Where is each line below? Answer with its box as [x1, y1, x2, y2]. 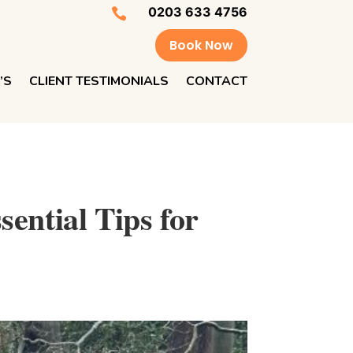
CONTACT [185, 72, 247, 90]
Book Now [169, 35, 233, 54]
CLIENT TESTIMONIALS [28, 72, 169, 90]
